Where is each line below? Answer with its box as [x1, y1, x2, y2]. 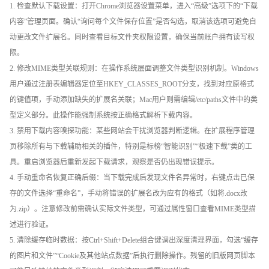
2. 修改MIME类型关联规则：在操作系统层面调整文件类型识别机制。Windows [10, 64, 259, 73]
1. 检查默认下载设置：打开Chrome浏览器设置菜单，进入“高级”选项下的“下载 [10, 2, 258, 11]
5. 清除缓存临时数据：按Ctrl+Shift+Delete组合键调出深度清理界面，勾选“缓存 [10, 236, 258, 245]
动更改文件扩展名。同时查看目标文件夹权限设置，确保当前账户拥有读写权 [10, 33, 255, 42]
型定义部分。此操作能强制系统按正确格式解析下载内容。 [10, 111, 197, 120]
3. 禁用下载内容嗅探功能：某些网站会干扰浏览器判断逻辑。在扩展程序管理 [10, 127, 255, 136]
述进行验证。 [10, 220, 53, 229]
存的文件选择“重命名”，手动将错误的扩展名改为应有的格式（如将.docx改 [10, 189, 247, 198]
